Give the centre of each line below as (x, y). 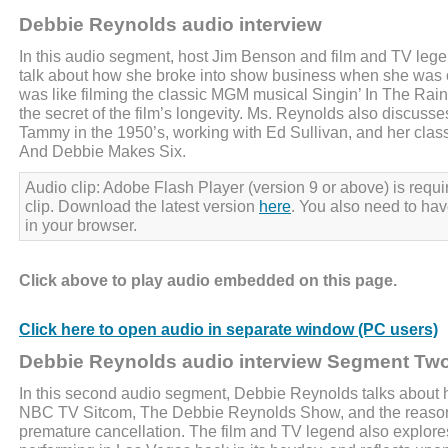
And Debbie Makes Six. (102, 150)
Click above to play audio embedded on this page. (208, 279)
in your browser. (81, 224)
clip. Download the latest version (142, 205)
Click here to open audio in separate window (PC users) (228, 328)
